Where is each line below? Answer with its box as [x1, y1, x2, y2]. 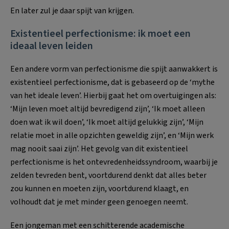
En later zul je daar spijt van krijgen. [10, 5, 134, 16]
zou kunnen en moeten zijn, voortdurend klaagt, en [10, 182, 189, 194]
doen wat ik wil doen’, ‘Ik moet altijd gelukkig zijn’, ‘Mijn [10, 116, 203, 128]
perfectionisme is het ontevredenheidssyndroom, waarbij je [10, 156, 218, 168]
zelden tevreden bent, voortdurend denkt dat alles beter [10, 169, 207, 181]
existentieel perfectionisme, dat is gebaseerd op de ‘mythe [10, 76, 215, 88]
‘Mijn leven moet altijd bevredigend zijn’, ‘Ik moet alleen [10, 103, 205, 114]
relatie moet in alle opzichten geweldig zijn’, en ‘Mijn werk [10, 129, 214, 141]
